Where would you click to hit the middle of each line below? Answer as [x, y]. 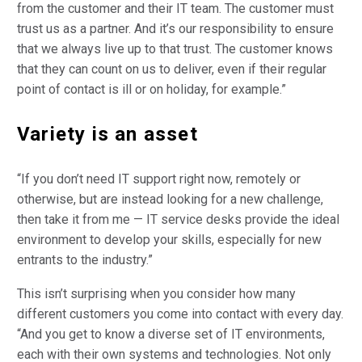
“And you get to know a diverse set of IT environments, [171, 335]
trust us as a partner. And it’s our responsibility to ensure [175, 28]
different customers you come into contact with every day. [180, 314]
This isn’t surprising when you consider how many [156, 294]
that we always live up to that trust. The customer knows [175, 48]
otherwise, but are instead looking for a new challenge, [170, 199]
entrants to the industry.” [85, 259]
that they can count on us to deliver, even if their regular [172, 69]
